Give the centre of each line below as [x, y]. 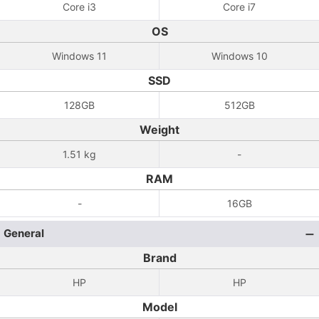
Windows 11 [79, 56]
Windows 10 [239, 56]
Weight [159, 130]
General [24, 233]
